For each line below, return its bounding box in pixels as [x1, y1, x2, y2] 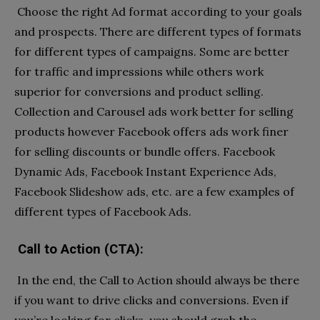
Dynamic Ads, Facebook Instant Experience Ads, [14, 164, 276, 179]
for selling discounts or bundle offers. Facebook [14, 144, 275, 159]
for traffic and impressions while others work [14, 64, 264, 79]
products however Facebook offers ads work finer [14, 124, 289, 139]
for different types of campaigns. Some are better [14, 44, 289, 59]
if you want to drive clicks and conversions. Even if [14, 293, 289, 308]
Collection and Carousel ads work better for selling [14, 104, 294, 119]
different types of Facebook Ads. [14, 204, 191, 219]
